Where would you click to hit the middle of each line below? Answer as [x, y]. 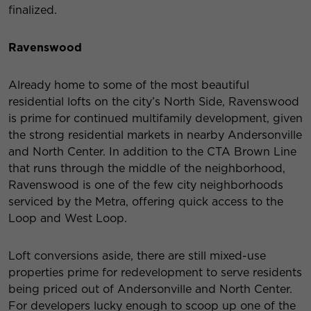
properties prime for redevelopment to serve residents [155, 273]
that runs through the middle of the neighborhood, [147, 169]
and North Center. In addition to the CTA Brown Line [152, 152]
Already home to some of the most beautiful [129, 85]
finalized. [33, 10]
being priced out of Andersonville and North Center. [150, 289]
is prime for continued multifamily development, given [155, 119]
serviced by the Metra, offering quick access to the [146, 202]
